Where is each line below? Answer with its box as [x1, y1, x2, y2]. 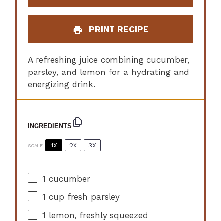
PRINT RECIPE [86, 24, 148, 34]
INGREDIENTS [28, 122, 72, 130]
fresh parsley [64, 192, 120, 202]
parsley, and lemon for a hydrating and [28, 67, 190, 77]
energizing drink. [28, 79, 96, 90]
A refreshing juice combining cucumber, [28, 55, 190, 65]
